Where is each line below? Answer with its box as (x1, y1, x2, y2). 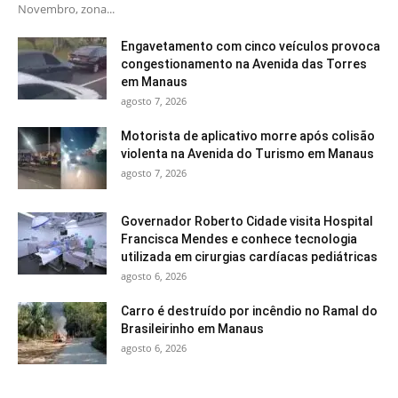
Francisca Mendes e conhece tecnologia (121, 231, 357, 246)
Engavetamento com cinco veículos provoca (121, 38, 380, 53)
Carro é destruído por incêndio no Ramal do (121, 303, 378, 318)
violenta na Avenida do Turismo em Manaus (121, 146, 374, 161)
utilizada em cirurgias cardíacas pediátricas (121, 249, 378, 264)
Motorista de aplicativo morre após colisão (121, 128, 375, 143)
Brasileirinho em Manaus (121, 321, 264, 336)
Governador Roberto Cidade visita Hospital (121, 213, 373, 228)
